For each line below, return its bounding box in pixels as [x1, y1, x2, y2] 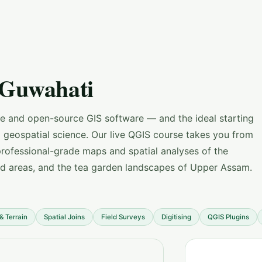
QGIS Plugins [208, 213, 249, 221]
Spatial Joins [44, 213, 85, 221]
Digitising [161, 213, 191, 221]
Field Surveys [101, 213, 145, 221]
